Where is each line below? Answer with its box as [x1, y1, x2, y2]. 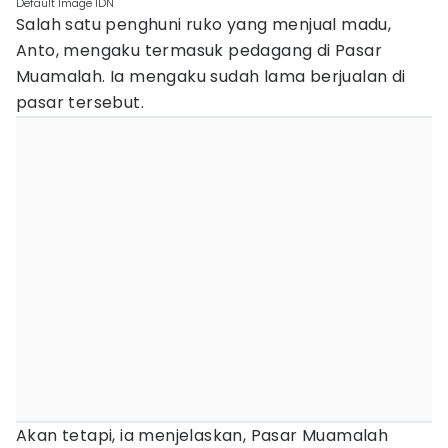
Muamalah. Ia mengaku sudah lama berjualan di [16, 65, 406, 88]
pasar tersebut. [16, 91, 145, 114]
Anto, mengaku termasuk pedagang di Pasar [16, 39, 382, 62]
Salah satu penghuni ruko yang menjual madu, [16, 13, 392, 36]
